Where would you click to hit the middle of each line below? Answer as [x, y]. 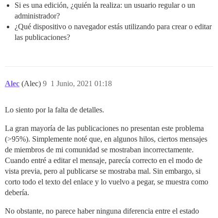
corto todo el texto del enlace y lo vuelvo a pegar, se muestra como [107, 182]
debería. [17, 192]
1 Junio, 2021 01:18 [81, 83]
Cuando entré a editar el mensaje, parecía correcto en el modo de [104, 160]
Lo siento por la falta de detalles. [54, 109]
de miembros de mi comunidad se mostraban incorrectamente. [99, 149]
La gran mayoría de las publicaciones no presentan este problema [104, 128]
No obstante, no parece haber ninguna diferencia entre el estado [102, 211]
